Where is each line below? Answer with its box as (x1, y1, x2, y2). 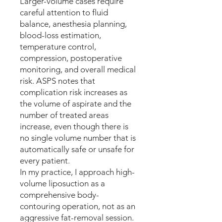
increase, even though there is (20, 121, 128, 131)
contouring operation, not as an (20, 201, 135, 211)
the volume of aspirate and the (20, 99, 131, 109)
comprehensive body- (20, 190, 99, 200)
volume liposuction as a (20, 178, 105, 188)
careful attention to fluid (20, 7, 108, 17)
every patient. (20, 156, 70, 166)
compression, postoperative (20, 53, 122, 63)
